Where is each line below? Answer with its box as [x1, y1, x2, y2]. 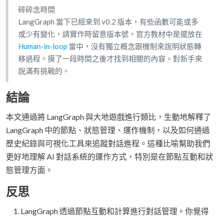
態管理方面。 [6, 165, 53, 174]
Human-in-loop [18, 41, 67, 51]
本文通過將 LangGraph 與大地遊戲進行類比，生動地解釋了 [6, 111, 211, 121]
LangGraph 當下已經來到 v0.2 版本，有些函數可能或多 [18, 17, 198, 26]
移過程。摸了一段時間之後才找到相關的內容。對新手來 [18, 54, 202, 63]
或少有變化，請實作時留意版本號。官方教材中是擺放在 [18, 29, 202, 38]
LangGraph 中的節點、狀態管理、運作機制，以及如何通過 [6, 125, 210, 135]
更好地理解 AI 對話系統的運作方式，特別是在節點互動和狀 [6, 151, 213, 161]
